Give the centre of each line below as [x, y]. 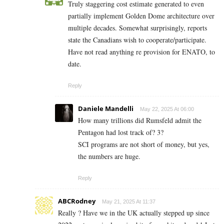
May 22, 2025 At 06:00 [167, 109]
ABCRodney [77, 201]
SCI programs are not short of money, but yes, [144, 144]
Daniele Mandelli [106, 109]
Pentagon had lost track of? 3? [121, 132]
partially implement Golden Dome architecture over [141, 16]
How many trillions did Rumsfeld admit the [140, 120]
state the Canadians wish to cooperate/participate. [137, 40]
